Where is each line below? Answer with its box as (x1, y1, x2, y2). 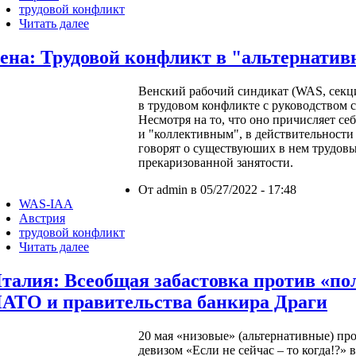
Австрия (19, 211, 65, 225)
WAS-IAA (19, 196, 73, 211)
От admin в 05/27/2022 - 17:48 (138, 182, 296, 196)
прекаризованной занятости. (138, 155, 293, 169)
